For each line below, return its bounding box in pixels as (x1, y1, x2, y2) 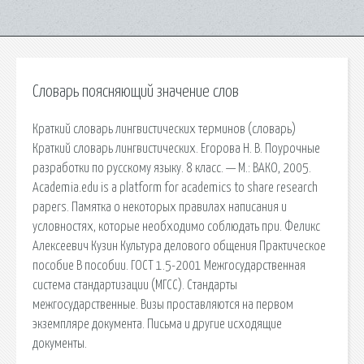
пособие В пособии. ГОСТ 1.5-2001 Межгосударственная (32, 258, 305, 272)
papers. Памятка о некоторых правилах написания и (32, 200, 287, 214)
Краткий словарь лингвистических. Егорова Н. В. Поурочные (32, 141, 320, 155)
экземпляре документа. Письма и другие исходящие (32, 317, 282, 331)
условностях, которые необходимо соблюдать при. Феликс (32, 219, 320, 233)
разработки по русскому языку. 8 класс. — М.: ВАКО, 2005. (32, 161, 311, 175)
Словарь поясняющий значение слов (32, 84, 239, 100)
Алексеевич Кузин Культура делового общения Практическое (32, 239, 326, 253)
